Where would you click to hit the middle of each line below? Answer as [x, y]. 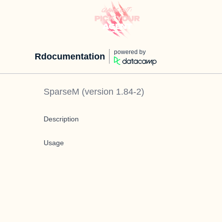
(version [98, 92]
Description [61, 119]
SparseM [61, 92]
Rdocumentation [70, 56]
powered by [130, 52]
